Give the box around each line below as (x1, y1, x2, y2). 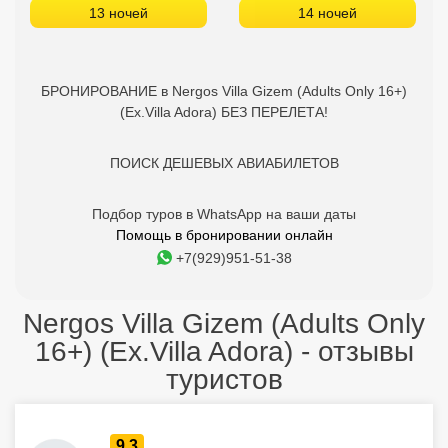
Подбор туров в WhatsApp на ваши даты (92, 206, 356, 222)
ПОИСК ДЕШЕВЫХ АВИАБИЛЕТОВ (109, 155, 339, 171)
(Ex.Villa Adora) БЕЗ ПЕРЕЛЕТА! (120, 104, 328, 120)
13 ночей (89, 5, 148, 21)
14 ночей (298, 5, 357, 21)
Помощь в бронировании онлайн (115, 227, 333, 243)
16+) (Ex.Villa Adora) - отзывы (34, 336, 414, 367)
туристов (165, 364, 283, 395)
